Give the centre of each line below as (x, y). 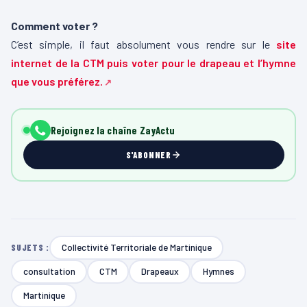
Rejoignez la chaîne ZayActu (113, 131)
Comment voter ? (54, 25)
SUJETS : (30, 248)
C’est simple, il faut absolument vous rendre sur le (144, 44)
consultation (49, 271)
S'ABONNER (149, 155)
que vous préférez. (57, 81)
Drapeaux (160, 271)
